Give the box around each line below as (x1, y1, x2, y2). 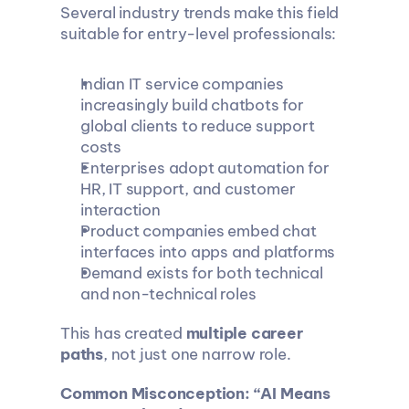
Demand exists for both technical (79, 263, 323, 283)
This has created (59, 323, 186, 343)
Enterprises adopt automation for (79, 158, 330, 178)
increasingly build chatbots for (79, 95, 304, 115)
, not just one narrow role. (102, 344, 291, 364)
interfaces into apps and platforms (79, 242, 335, 262)
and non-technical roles (79, 284, 256, 304)
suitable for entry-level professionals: (59, 24, 336, 44)
